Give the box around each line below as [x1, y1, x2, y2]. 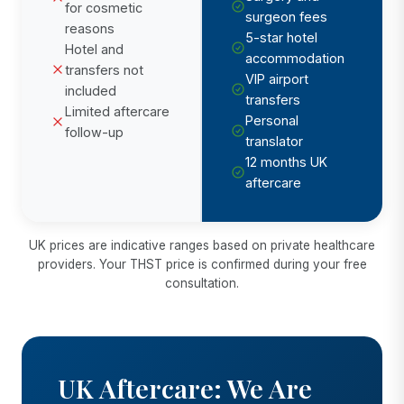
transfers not [65, 61, 143, 78]
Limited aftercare [65, 103, 170, 119]
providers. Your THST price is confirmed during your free [37, 256, 367, 271]
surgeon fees [245, 8, 327, 24]
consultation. [165, 275, 239, 290]
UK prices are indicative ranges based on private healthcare [29, 237, 375, 252]
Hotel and [65, 41, 124, 57]
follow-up [65, 124, 124, 140]
